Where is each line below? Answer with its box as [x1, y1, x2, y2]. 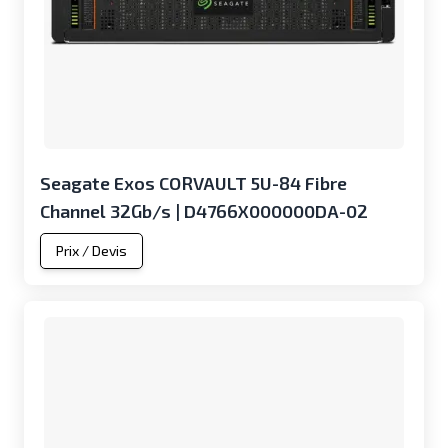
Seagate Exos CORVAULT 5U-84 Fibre [40, 172, 347, 194]
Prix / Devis [56, 242, 127, 259]
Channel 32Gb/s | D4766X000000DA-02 [40, 200, 368, 222]
